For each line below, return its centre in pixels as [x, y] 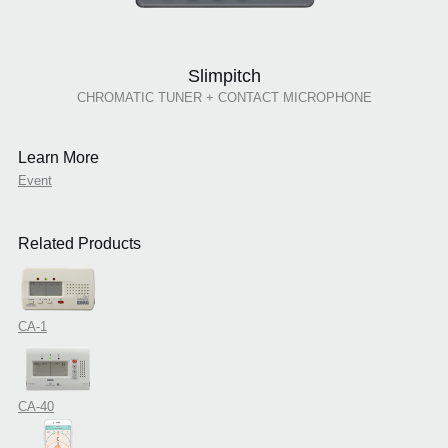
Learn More [58, 158]
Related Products [79, 244]
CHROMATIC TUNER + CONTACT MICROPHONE [224, 98]
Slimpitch [224, 76]
